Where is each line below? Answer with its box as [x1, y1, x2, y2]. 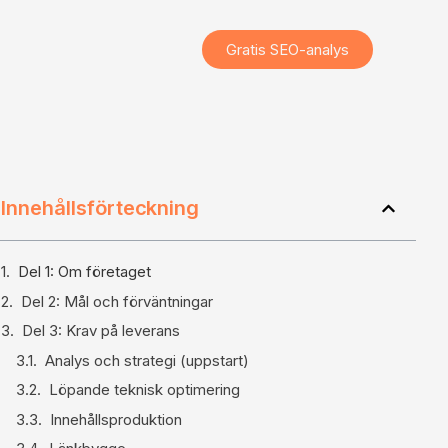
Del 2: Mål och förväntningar [21, 291, 213, 311]
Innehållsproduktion [50, 409, 182, 429]
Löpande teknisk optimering [49, 380, 240, 399]
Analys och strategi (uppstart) [45, 350, 249, 370]
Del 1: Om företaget [18, 262, 151, 281]
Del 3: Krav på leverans [22, 321, 180, 340]
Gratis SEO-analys [226, 40, 349, 59]
